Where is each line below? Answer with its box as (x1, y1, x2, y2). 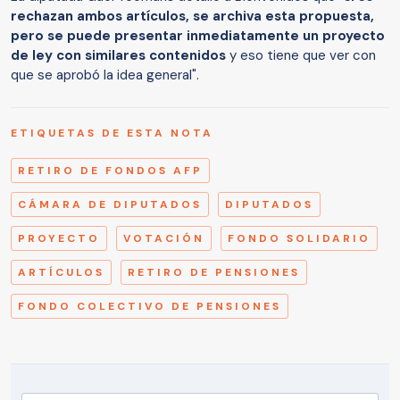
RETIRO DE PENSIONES (128, 265, 300, 280)
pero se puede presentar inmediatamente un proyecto (11, 27, 385, 46)
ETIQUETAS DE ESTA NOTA (11, 126, 213, 141)
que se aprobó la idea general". (11, 66, 203, 85)
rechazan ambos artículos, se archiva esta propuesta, (11, 7, 374, 26)
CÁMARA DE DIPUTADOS (18, 197, 202, 212)
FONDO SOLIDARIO (228, 231, 371, 246)
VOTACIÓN (123, 231, 204, 246)
